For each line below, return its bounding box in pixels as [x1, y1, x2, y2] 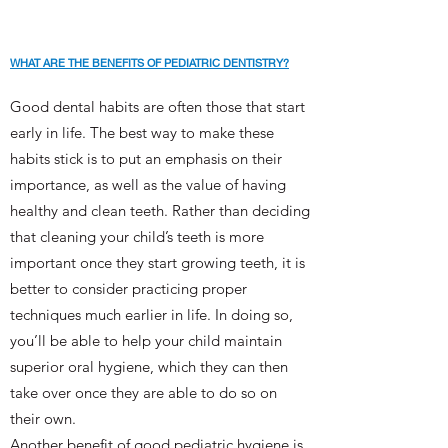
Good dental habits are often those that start [10, 97, 305, 116]
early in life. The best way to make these [10, 123, 274, 142]
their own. [10, 409, 76, 428]
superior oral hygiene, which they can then [10, 357, 288, 376]
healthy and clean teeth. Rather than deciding [10, 201, 310, 220]
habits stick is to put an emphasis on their [10, 149, 282, 168]
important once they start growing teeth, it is [10, 253, 305, 272]
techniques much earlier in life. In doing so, [10, 305, 293, 324]
